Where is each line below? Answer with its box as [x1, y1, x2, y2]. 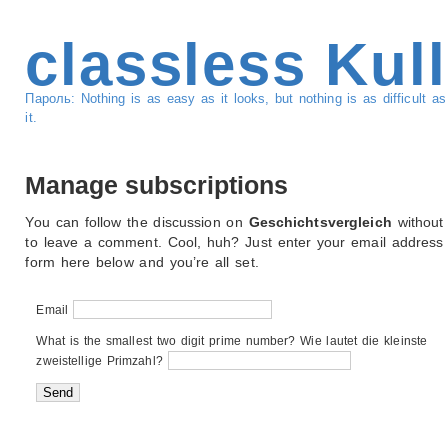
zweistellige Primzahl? [36, 354, 163, 369]
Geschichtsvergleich [248, 214, 392, 230]
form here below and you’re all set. [25, 254, 259, 270]
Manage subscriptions [25, 171, 289, 199]
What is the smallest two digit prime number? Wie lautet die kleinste [36, 334, 428, 349]
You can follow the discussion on [25, 214, 249, 230]
